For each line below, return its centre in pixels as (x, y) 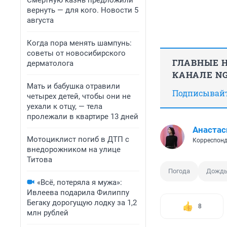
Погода (179, 171)
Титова (40, 160)
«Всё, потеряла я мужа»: (80, 182)
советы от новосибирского (76, 53)
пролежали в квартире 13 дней (83, 117)
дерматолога (50, 63)
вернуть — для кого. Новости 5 (83, 10)
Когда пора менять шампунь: (79, 43)
